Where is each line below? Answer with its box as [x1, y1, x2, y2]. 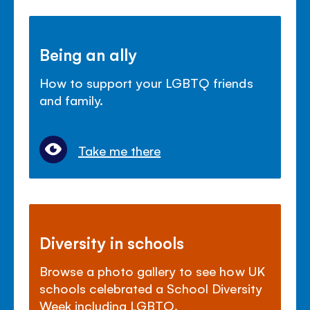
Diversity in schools [39, 232, 185, 253]
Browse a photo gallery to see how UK [39, 262, 265, 280]
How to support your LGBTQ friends [39, 74, 253, 91]
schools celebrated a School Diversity [39, 280, 262, 297]
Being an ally [39, 44, 138, 65]
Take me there [78, 142, 161, 159]
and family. [39, 91, 104, 109]
